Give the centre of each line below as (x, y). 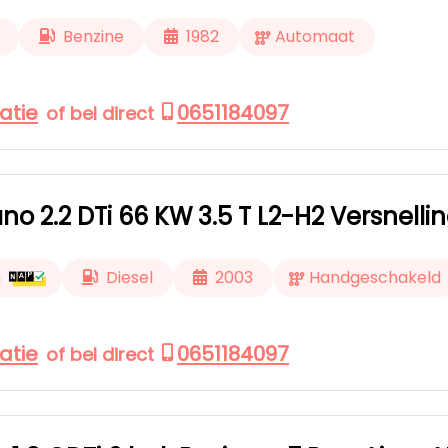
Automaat (315, 36)
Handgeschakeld (375, 277)
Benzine (93, 36)
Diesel (129, 277)
